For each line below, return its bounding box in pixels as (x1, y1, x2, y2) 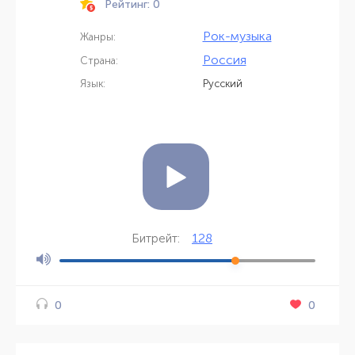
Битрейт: (132, 231, 180, 246)
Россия (202, 52, 246, 67)
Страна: (79, 54, 118, 67)
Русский (202, 78, 242, 90)
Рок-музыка (202, 29, 272, 44)
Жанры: (79, 30, 116, 43)
